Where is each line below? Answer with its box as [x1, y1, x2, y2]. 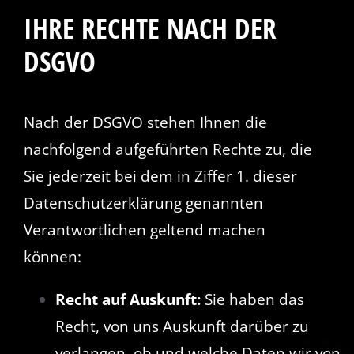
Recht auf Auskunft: [55, 288, 201, 310]
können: [23, 246, 81, 267]
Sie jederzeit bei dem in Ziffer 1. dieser [23, 165, 297, 186]
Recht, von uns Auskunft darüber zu [55, 315, 309, 337]
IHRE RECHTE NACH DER [23, 9, 277, 47]
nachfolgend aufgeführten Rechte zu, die [23, 138, 312, 160]
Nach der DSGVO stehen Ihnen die [23, 111, 267, 133]
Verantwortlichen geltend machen [23, 219, 265, 240]
